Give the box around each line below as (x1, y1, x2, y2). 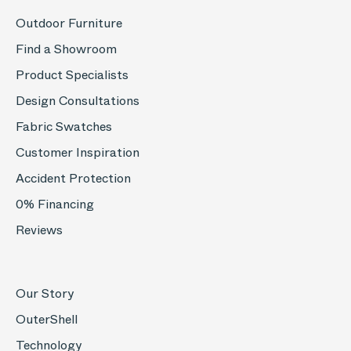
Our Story (16, 284, 74, 302)
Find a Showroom (16, 40, 117, 58)
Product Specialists (16, 66, 128, 84)
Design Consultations (16, 92, 139, 110)
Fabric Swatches (16, 118, 112, 136)
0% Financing (16, 195, 94, 213)
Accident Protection (16, 169, 131, 187)
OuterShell (16, 310, 78, 328)
